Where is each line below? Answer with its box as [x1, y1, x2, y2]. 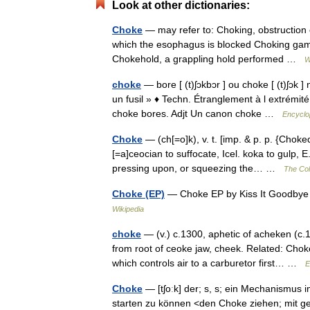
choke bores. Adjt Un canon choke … [112, 108, 282, 119]
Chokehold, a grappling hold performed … [112, 53, 304, 64]
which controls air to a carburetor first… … [112, 257, 305, 268]
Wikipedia [112, 205, 144, 213]
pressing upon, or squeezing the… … [112, 163, 284, 174]
